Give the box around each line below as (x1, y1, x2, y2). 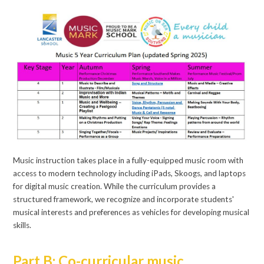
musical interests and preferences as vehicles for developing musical (13, 207, 250, 217)
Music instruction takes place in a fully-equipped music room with (13, 156, 244, 166)
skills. (13, 220, 32, 230)
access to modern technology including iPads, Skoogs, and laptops (13, 169, 246, 179)
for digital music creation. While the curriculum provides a (13, 181, 216, 192)
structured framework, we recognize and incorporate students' (13, 194, 235, 204)
